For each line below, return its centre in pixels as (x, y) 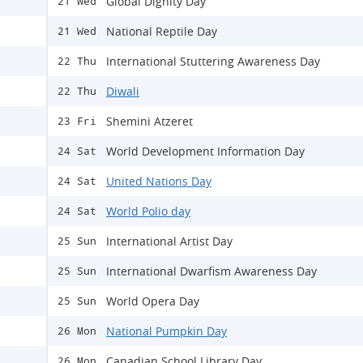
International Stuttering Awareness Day (213, 61)
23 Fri (77, 121)
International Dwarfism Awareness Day (211, 271)
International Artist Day (169, 241)
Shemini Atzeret (149, 121)
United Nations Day (159, 181)
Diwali (123, 91)
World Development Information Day (205, 151)
